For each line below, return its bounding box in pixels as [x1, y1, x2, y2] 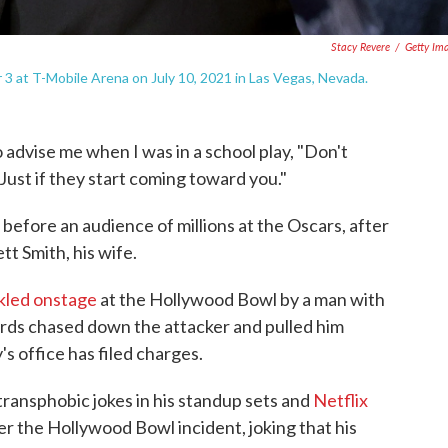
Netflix [313, 389, 368, 411]
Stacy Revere [331, 39, 390, 54]
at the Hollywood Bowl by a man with [97, 288, 385, 310]
